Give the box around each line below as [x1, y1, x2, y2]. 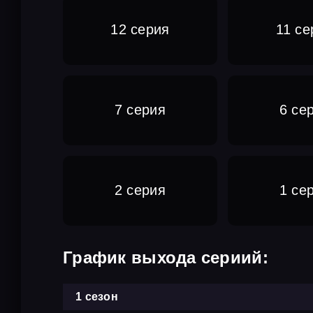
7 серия [114, 102, 166, 117]
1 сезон [75, 290, 118, 303]
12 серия [110, 22, 170, 37]
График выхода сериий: [63, 247, 268, 267]
